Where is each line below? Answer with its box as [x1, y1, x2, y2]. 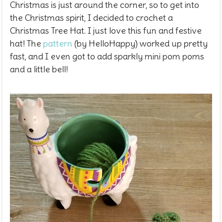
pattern [43, 37, 72, 49]
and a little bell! [10, 63, 68, 75]
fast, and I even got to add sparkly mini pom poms [10, 50, 204, 62]
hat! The [10, 37, 43, 49]
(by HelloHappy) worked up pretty [72, 37, 208, 49]
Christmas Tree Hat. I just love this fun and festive [10, 24, 202, 36]
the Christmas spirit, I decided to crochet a [10, 11, 173, 23]
